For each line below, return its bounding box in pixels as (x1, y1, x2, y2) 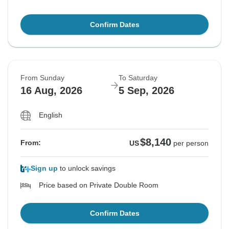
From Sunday (20, 74, 64, 82)
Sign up (31, 164, 58, 173)
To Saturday (119, 74, 157, 82)
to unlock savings (58, 164, 116, 173)
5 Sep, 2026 (119, 85, 174, 97)
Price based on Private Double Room (39, 181, 158, 190)
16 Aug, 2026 (20, 85, 82, 97)
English (39, 111, 62, 120)
